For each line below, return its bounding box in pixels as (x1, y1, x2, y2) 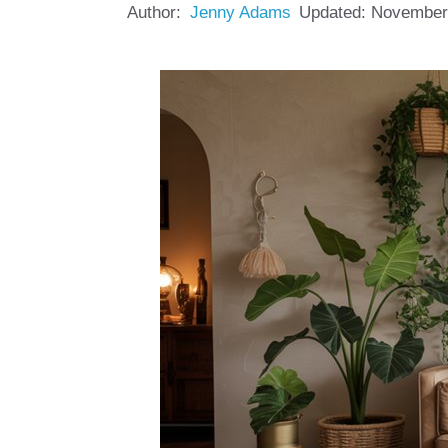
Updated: (299, 3, 371, 22)
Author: (127, 3, 181, 22)
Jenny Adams (190, 3, 291, 22)
